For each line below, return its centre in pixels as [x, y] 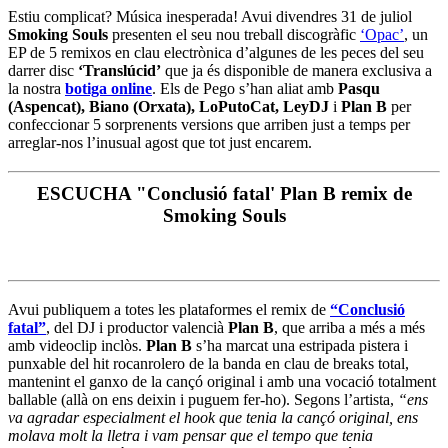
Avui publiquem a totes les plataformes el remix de [169, 309]
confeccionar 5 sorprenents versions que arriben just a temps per [209, 125]
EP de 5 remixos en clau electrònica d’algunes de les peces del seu [216, 53]
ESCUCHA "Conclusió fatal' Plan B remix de [224, 193]
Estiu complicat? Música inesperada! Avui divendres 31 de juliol [210, 17]
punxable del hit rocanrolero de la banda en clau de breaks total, [208, 363]
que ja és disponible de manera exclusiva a [296, 71]
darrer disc [43, 71]
